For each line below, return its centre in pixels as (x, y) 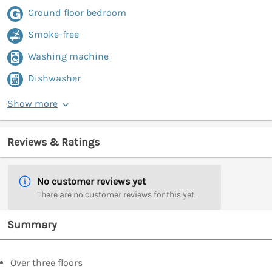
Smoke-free (53, 35)
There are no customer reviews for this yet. (117, 195)
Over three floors (46, 263)
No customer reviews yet (91, 182)
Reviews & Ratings (53, 142)
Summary (32, 225)
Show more (32, 104)
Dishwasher (54, 78)
